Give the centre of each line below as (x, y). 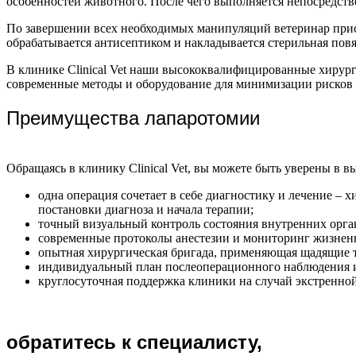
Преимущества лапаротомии (133, 118)
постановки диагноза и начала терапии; (146, 210)
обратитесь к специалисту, (134, 342)
